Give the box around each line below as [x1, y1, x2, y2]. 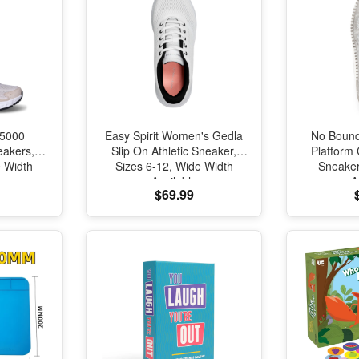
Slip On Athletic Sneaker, [111, 143, 237, 159]
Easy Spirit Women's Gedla [105, 127, 244, 143]
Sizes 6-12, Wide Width [115, 158, 233, 174]
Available [151, 173, 197, 189]
